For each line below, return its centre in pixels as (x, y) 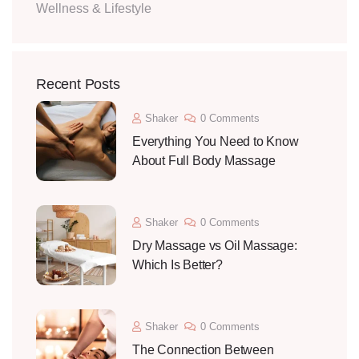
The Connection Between (203, 350)
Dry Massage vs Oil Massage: (215, 246)
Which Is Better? (177, 265)
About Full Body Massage (204, 161)
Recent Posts (78, 85)
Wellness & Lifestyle (94, 9)
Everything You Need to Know (216, 142)
